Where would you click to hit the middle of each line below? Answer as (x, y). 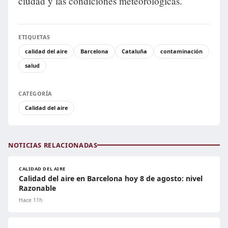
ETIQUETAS (34, 37)
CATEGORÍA (35, 93)
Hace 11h (31, 200)
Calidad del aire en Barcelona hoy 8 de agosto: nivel (111, 178)
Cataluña (134, 51)
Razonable (37, 188)
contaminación (181, 51)
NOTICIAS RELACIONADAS (53, 145)
